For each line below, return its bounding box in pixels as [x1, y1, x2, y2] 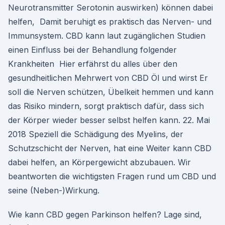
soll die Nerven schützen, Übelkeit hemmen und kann [8, 87, 213, 97]
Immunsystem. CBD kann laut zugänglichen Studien [8, 31, 205, 41]
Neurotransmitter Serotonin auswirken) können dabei [8, 3, 213, 13]
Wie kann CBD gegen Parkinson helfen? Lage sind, [8, 209, 202, 219]
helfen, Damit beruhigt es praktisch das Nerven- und [8, 17, 211, 27]
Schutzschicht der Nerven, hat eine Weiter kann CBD [8, 143, 211, 153]
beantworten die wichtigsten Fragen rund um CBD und [8, 171, 216, 181]
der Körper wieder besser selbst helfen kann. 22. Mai [8, 115, 210, 125]
